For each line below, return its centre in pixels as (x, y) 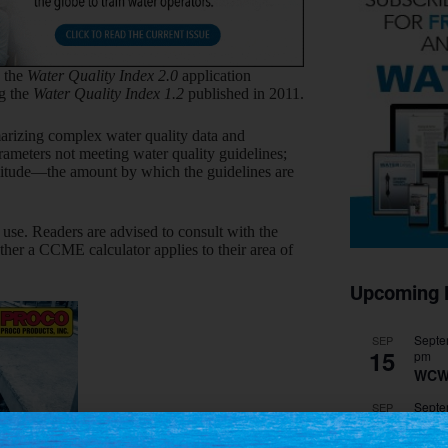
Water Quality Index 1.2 (110, 94)
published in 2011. (246, 94)
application (214, 76)
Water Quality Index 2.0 (102, 76)
